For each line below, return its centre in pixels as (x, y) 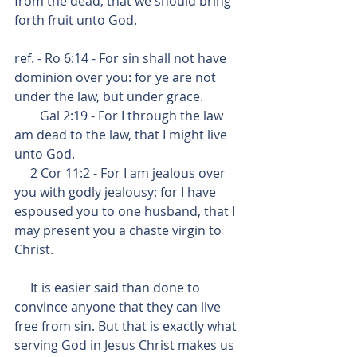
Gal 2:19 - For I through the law (27, 116)
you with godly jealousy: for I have (117, 192)
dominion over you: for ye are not (117, 77)
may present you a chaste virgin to (120, 230)
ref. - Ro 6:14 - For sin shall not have (122, 58)
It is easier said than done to (22, 288)
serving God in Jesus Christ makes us (126, 345)
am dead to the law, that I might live (122, 135)
